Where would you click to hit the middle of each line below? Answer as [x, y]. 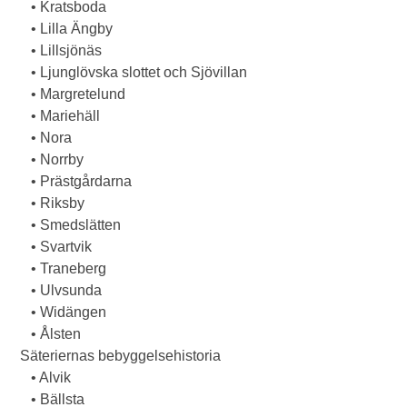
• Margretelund [73, 94]
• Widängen [64, 312]
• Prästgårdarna [76, 181]
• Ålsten [51, 334]
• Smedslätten [71, 225]
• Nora [46, 138]
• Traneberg [64, 268]
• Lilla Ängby [67, 29]
